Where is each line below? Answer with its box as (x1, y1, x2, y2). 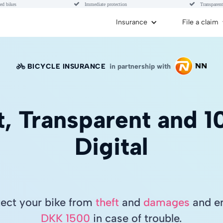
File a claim (182, 18, 219, 26)
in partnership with (110, 62, 171, 71)
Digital (75, 132, 148, 161)
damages (143, 196, 190, 209)
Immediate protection (85, 1, 127, 7)
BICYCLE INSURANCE (27, 62, 106, 71)
